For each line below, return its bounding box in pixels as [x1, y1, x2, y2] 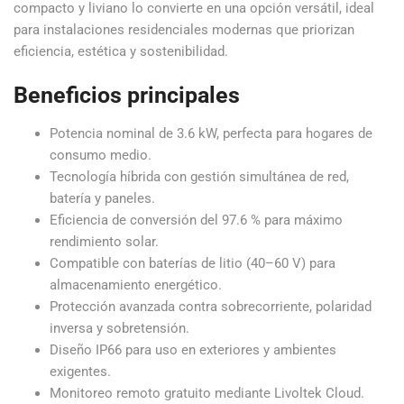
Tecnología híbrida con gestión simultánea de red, [50, 169, 349, 185]
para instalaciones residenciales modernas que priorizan [14, 21, 354, 38]
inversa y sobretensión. [50, 320, 189, 336]
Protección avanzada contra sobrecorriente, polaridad [50, 298, 372, 315]
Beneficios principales [14, 82, 240, 108]
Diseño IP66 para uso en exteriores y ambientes [50, 342, 336, 358]
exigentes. [50, 363, 111, 380]
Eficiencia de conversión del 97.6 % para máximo [50, 212, 343, 228]
